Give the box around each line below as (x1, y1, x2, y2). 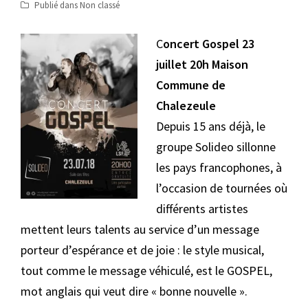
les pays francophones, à (156, 159, 282, 175)
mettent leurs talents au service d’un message (21, 221, 259, 237)
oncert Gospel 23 (163, 35, 254, 52)
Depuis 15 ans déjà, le (156, 118, 265, 134)
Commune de (156, 76, 225, 93)
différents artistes (156, 200, 248, 217)
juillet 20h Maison (156, 56, 248, 72)
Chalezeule (156, 97, 216, 113)
